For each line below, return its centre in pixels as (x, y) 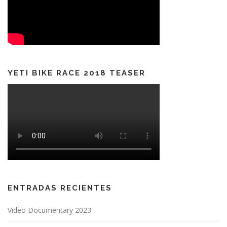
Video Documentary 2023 (49, 210)
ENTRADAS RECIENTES (60, 188)
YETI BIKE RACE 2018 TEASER (77, 73)
